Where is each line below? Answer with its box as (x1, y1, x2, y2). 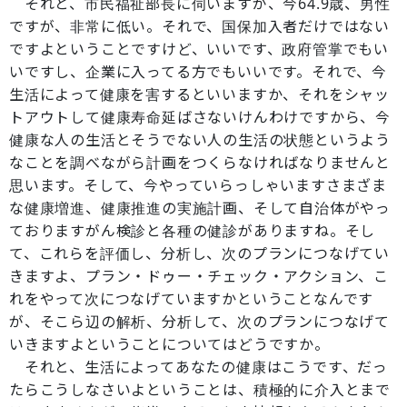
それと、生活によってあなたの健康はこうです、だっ (9, 357, 388, 377)
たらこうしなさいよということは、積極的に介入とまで (9, 380, 391, 400)
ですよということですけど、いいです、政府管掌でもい (9, 39, 389, 59)
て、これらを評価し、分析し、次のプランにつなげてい (9, 243, 391, 263)
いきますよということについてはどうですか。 (9, 334, 330, 354)
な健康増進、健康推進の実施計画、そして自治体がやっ (9, 198, 391, 218)
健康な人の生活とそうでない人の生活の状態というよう (9, 130, 391, 150)
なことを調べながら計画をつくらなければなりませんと (9, 153, 391, 173)
